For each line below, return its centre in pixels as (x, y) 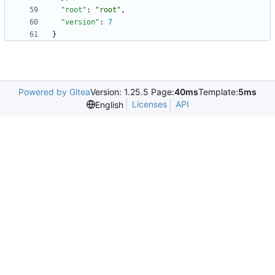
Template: (218, 92)
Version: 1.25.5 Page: (132, 92)
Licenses (149, 104)
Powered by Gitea (54, 92)
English (109, 104)
